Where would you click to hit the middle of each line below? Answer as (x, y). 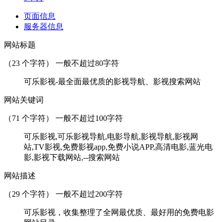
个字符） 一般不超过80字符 (69, 63)
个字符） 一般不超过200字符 (71, 194)
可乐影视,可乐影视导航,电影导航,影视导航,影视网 (111, 136)
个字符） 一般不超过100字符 (71, 118)
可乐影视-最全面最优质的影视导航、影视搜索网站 (112, 81)
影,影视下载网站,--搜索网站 (72, 157)
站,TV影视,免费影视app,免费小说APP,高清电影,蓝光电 (118, 147)
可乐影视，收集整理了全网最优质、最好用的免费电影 (119, 212)
